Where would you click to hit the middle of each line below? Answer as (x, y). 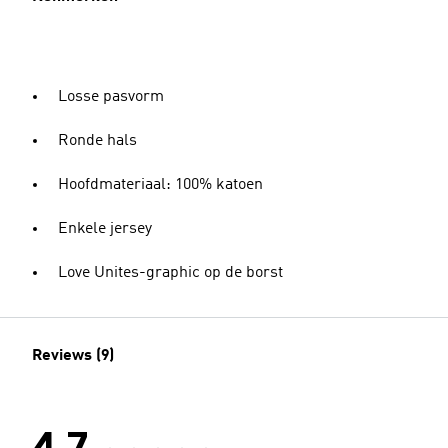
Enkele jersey (105, 229)
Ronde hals (97, 141)
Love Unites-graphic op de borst (170, 273)
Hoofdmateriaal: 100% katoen (160, 185)
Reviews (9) (73, 356)
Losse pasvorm (111, 97)
